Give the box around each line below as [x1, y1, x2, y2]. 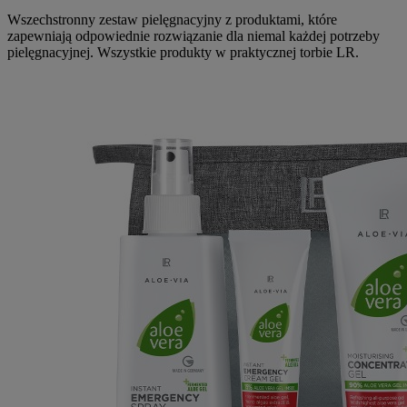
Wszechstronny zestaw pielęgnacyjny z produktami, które [7, 12, 337, 27]
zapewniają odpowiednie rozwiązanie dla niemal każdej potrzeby [7, 28, 380, 44]
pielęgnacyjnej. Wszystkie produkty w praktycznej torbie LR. [7, 45, 359, 60]
